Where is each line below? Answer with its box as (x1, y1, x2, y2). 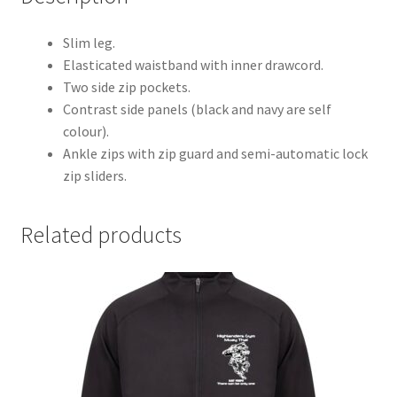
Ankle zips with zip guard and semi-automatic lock (62, 144, 368, 163)
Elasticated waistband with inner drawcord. (62, 56, 323, 74)
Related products (19, 221, 182, 250)
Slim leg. (62, 34, 115, 52)
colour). (62, 122, 109, 141)
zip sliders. (62, 167, 127, 185)
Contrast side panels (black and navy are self (62, 100, 331, 119)
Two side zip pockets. (62, 78, 191, 97)
